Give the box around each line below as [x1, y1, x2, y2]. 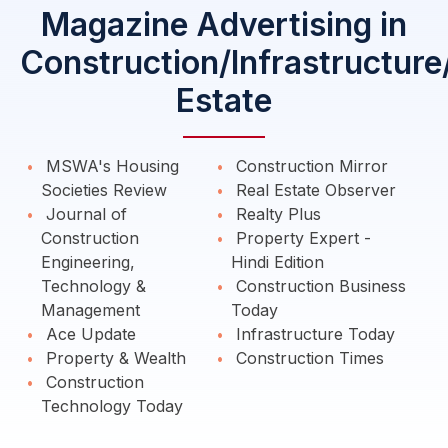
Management [41, 300, 140, 320]
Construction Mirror [231, 156, 388, 176]
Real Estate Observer [231, 180, 396, 200]
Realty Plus [231, 204, 321, 224]
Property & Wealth [41, 348, 186, 368]
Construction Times [231, 348, 384, 368]
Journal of [41, 204, 127, 224]
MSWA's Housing [41, 156, 179, 176]
